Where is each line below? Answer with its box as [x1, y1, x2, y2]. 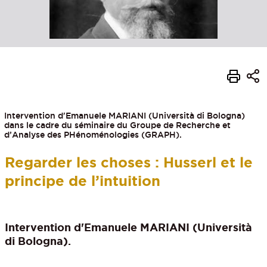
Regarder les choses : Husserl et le [5, 154, 253, 170]
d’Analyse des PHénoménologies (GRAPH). [4, 130, 182, 140]
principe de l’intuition [5, 172, 161, 189]
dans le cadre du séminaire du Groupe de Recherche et [4, 120, 231, 131]
